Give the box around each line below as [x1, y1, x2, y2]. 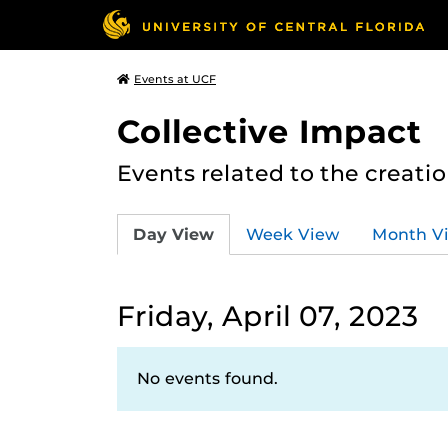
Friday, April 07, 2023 [117, 299, 419, 333]
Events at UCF [134, 72, 216, 86]
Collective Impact [117, 112, 422, 151]
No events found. [137, 369, 278, 388]
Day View [133, 224, 214, 244]
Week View [246, 224, 340, 244]
